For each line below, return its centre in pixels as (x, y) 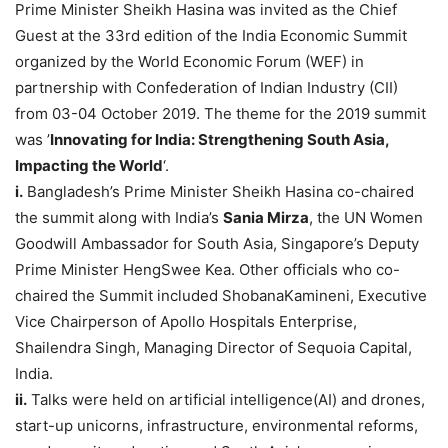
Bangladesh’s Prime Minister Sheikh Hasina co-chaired (218, 191)
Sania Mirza (266, 217)
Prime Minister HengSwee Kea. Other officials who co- (207, 269)
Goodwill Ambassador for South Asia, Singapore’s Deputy (217, 243)
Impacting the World (89, 165)
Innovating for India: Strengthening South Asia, (219, 139)
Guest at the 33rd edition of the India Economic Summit (211, 35)
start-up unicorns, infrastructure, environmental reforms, (216, 425)
